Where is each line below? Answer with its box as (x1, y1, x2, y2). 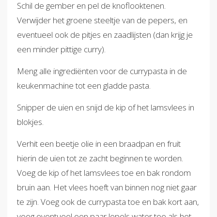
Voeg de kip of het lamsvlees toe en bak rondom (17, 167, 191, 178)
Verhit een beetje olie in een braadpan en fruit (17, 138, 181, 149)
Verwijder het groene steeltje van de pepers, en (17, 14, 187, 26)
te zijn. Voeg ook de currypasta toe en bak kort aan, (17, 196, 199, 207)
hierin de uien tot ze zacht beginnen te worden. (17, 152, 183, 164)
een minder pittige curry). (17, 43, 106, 55)
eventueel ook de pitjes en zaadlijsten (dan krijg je (17, 29, 193, 40)
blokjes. (17, 116, 44, 127)
